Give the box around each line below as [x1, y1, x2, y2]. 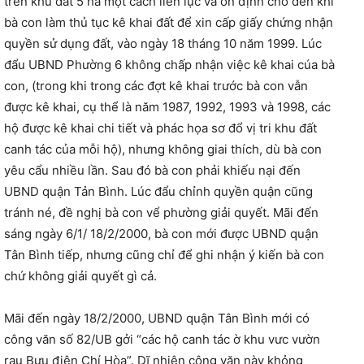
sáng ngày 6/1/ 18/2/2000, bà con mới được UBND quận [4, 226, 318, 242]
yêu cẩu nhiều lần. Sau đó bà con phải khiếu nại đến [4, 162, 301, 179]
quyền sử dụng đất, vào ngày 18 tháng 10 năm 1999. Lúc [4, 36, 322, 52]
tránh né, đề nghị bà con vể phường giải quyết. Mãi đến [4, 205, 318, 221]
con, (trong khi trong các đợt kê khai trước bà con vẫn [4, 78, 308, 94]
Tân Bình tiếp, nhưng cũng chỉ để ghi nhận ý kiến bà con [4, 247, 324, 263]
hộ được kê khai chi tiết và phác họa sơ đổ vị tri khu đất [4, 120, 317, 136]
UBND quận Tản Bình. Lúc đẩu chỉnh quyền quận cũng [4, 184, 313, 200]
